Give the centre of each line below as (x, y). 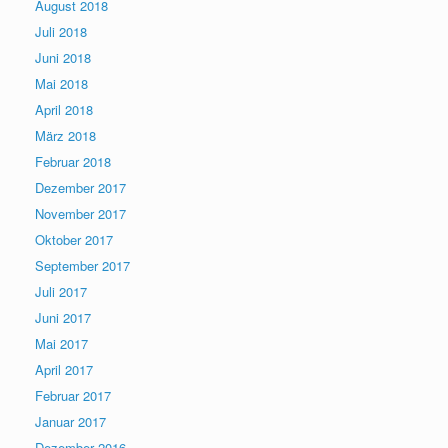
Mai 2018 (61, 83)
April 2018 (64, 109)
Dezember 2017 (80, 187)
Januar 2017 (70, 421)
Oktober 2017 (74, 239)
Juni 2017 (63, 317)
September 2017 (82, 265)
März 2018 (65, 135)
